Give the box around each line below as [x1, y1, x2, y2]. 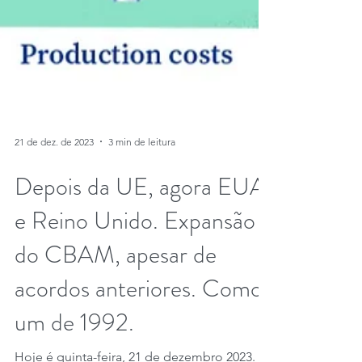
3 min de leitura [108, 264, 175, 277]
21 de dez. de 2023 [15, 264, 94, 277]
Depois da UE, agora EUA [15, 299, 266, 333]
